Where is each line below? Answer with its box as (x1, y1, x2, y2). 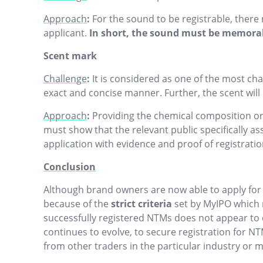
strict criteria (111, 197, 173, 210)
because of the (43, 197, 112, 210)
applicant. (43, 26, 90, 39)
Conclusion (43, 160, 96, 173)
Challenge (43, 72, 87, 85)
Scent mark (43, 49, 97, 62)
